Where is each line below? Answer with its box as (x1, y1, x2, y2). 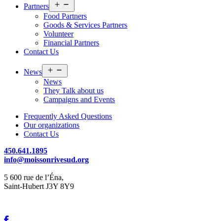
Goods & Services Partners (43, 21, 127, 30)
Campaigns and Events (43, 95, 115, 104)
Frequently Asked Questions (24, 112, 112, 121)
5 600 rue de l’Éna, (4, 173, 64, 182)
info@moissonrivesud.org (4, 155, 89, 164)
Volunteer (43, 30, 74, 38)
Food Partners (43, 12, 87, 21)
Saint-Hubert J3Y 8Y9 (4, 182, 74, 191)
